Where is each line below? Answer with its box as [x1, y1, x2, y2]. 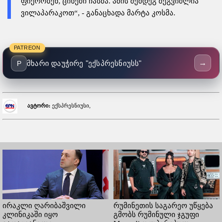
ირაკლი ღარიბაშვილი [2, 202, 86, 210]
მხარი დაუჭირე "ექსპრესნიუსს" [27, 58, 142, 67]
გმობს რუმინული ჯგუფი [113, 211, 199, 219]
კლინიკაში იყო [2, 211, 58, 219]
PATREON [14, 44, 41, 51]
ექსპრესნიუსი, [51, 102, 91, 109]
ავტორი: [27, 102, 51, 109]
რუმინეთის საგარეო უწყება [113, 202, 213, 210]
